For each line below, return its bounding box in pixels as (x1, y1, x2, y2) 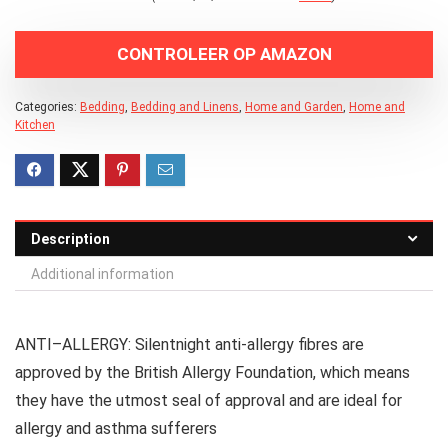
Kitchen (15, 117, 55, 132)
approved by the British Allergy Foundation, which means (15, 362, 410, 382)
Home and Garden (245, 99, 343, 114)
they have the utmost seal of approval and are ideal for (15, 390, 402, 410)
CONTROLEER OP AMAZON (116, 43, 332, 64)
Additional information (31, 265, 174, 282)
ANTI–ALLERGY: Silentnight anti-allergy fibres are (15, 334, 364, 354)
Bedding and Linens (131, 99, 239, 114)
